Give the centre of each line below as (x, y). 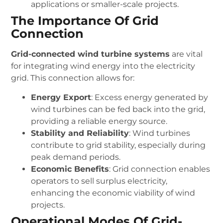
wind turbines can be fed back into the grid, (118, 109)
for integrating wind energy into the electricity (103, 66)
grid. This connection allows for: (73, 78)
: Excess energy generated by (150, 97)
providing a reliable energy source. (99, 121)
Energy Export (61, 97)
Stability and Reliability (80, 133)
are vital (186, 54)
